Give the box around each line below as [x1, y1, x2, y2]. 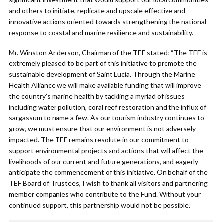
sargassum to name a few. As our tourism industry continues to [9, 113, 204, 122]
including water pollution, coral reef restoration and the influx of [9, 103, 206, 111]
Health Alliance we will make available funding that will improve [9, 81, 201, 90]
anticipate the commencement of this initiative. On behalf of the [9, 168, 208, 177]
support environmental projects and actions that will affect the [9, 146, 203, 155]
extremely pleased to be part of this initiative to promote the [9, 59, 197, 68]
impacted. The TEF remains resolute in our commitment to [9, 135, 189, 144]
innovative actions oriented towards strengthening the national [9, 17, 206, 26]
